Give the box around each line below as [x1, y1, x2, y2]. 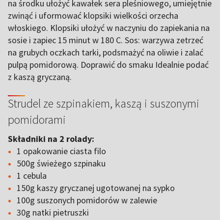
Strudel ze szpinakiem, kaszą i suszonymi [8, 96, 199, 111]
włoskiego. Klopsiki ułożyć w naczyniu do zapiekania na [8, 22, 210, 33]
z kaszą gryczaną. [8, 71, 72, 82]
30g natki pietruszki [17, 207, 91, 218]
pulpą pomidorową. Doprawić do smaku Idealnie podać [8, 59, 209, 70]
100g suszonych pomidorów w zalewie [17, 194, 159, 206]
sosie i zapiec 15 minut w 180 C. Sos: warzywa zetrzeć [8, 34, 203, 46]
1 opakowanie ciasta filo [17, 145, 108, 157]
